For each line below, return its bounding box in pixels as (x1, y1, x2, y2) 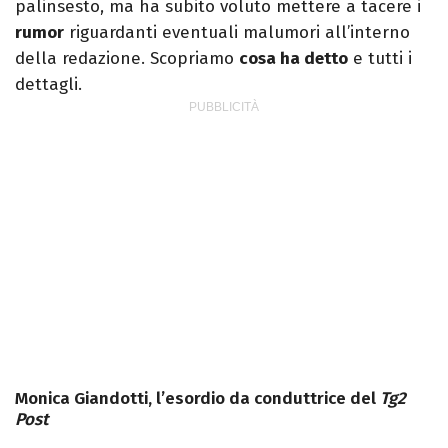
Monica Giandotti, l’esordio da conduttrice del (15, 388, 380, 410)
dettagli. (15, 74, 82, 96)
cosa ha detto (239, 48, 348, 70)
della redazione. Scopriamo (15, 48, 239, 70)
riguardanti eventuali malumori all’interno (64, 22, 410, 44)
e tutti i (348, 48, 412, 70)
